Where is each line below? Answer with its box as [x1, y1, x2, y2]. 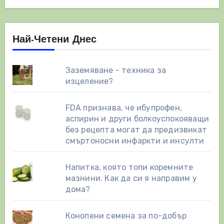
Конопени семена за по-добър [65, 211, 187, 221]
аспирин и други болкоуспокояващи [65, 114, 209, 124]
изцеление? [65, 76, 113, 86]
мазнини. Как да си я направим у [65, 173, 197, 183]
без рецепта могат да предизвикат [65, 125, 207, 135]
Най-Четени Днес [12, 35, 96, 45]
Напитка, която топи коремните [65, 162, 193, 172]
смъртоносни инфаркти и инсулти [65, 136, 204, 146]
